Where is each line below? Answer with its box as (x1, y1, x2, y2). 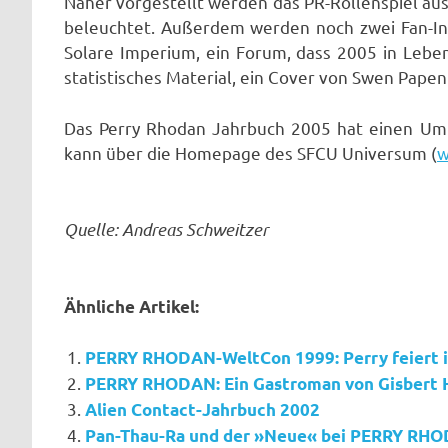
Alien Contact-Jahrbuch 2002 (85, 399, 321, 421)
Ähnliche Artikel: (64, 295, 199, 317)
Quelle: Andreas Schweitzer (64, 218, 268, 241)
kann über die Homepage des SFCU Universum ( (64, 141, 437, 163)
